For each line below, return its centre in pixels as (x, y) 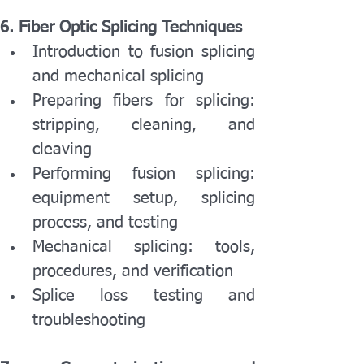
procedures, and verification (133, 271)
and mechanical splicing (118, 76)
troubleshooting (89, 320)
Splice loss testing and (144, 296)
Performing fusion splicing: (144, 174)
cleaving (62, 149)
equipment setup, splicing (144, 198)
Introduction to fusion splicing (144, 52)
